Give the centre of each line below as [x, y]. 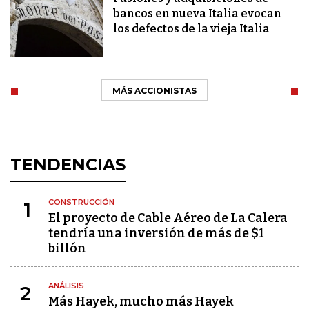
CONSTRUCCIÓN [81, 202]
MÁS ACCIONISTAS [154, 91]
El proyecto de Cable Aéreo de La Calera [168, 218]
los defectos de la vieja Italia [192, 29]
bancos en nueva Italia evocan [198, 14]
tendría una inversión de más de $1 [156, 233]
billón [67, 249]
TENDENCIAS [68, 165]
